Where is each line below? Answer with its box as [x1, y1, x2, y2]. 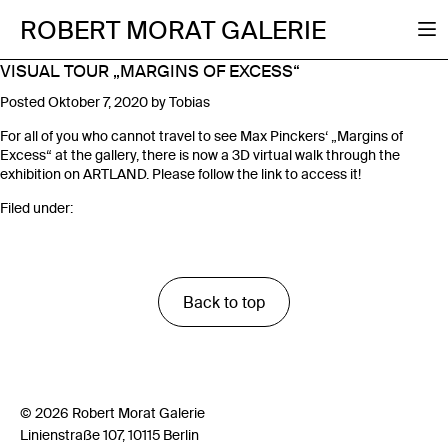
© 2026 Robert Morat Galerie [19, 404, 205, 423]
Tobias [169, 93, 210, 112]
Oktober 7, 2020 [48, 93, 148, 112]
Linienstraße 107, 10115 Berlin [19, 426, 199, 445]
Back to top [183, 292, 265, 313]
